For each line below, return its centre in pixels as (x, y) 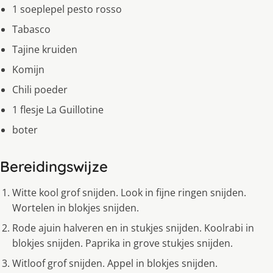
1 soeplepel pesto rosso (67, 9)
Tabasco (31, 30)
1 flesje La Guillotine (58, 110)
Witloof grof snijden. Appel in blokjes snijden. (115, 264)
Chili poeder (40, 90)
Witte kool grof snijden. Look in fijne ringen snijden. (129, 193)
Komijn (28, 70)
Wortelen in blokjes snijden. (76, 208)
